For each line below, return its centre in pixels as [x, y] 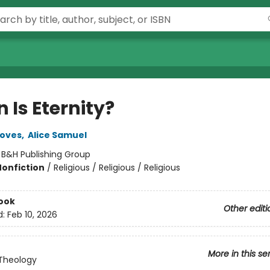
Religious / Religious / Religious [117, 168]
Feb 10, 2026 [32, 215]
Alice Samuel [57, 135]
